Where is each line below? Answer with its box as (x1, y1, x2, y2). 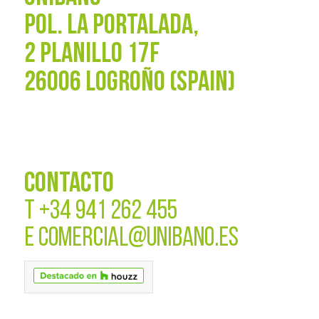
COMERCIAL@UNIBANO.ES (38, 225, 239, 253)
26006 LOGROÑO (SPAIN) (23, 68, 235, 98)
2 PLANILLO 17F (23, 40, 159, 69)
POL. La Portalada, (23, 11, 199, 41)
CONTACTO (23, 170, 114, 199)
